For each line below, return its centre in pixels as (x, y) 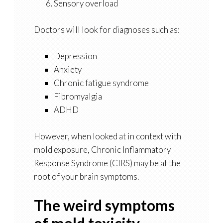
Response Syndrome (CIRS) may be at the (107, 163)
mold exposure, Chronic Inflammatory (102, 150)
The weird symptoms (104, 205)
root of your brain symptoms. (86, 177)
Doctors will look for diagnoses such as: (107, 30)
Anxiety (67, 70)
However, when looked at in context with (107, 136)
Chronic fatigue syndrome (101, 83)
